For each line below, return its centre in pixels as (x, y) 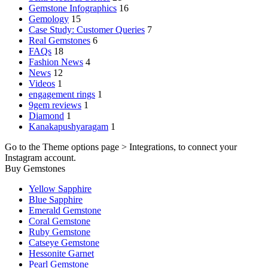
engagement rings (62, 95)
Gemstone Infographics (73, 8)
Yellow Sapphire (60, 189)
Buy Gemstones (35, 169)
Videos (42, 84)
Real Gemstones (60, 41)
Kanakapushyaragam (68, 127)
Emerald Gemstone (65, 211)
